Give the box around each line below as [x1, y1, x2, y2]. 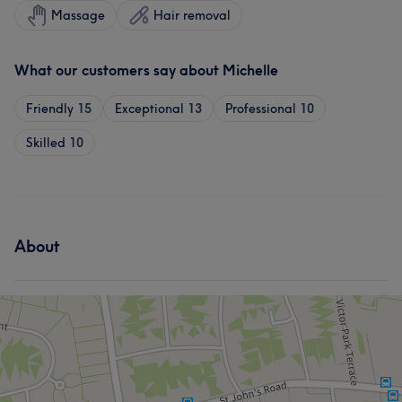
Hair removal [153, 7, 231, 23]
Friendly [26, 100, 74, 117]
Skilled [26, 135, 66, 151]
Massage [51, 7, 105, 23]
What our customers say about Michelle [14, 61, 278, 79]
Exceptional [115, 100, 184, 117]
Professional [225, 100, 296, 117]
